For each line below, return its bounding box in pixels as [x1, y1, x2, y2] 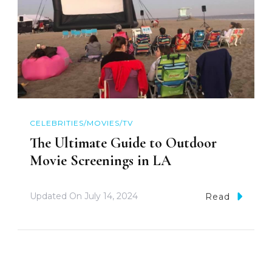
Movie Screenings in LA [30, 151, 171, 169]
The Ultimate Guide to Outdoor [30, 134, 217, 152]
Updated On [30, 191, 84, 202]
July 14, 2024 [84, 191, 138, 202]
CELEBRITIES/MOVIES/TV [30, 118, 133, 128]
